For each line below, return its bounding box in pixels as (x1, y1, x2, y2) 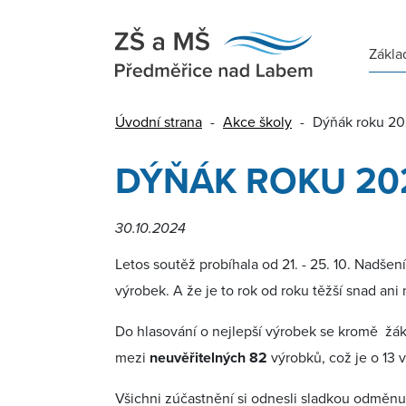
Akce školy (223, 111, 292, 131)
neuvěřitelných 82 (150, 347, 267, 368)
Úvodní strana (115, 111, 202, 131)
